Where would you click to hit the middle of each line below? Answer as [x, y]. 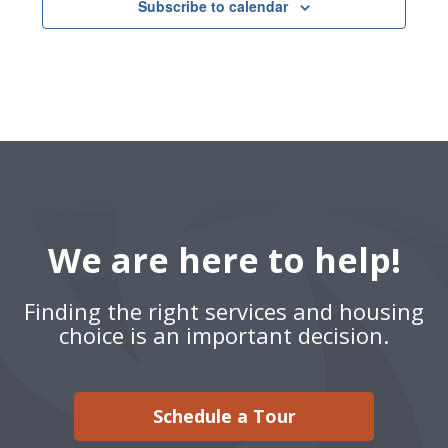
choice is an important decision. [224, 335]
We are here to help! [224, 260]
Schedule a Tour [224, 416]
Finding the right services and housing [224, 311]
